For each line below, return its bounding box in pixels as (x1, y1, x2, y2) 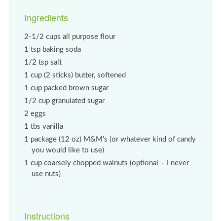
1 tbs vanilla (24, 122, 63, 130)
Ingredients (24, 10, 68, 24)
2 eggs (24, 110, 46, 117)
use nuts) (31, 170, 61, 178)
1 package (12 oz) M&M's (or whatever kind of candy (24, 135, 196, 143)
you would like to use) (31, 146, 104, 154)
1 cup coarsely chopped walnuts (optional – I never (24, 159, 189, 167)
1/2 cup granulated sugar (24, 97, 105, 105)
